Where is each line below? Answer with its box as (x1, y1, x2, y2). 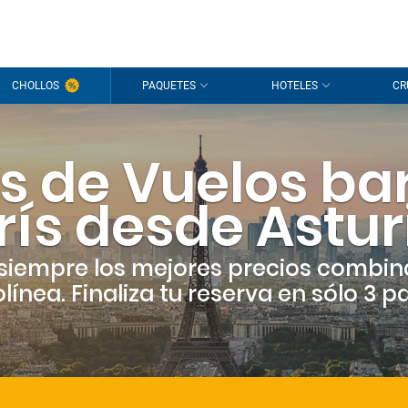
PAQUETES (142, 79, 197, 92)
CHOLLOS (11, 79, 59, 92)
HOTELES (270, 79, 318, 92)
